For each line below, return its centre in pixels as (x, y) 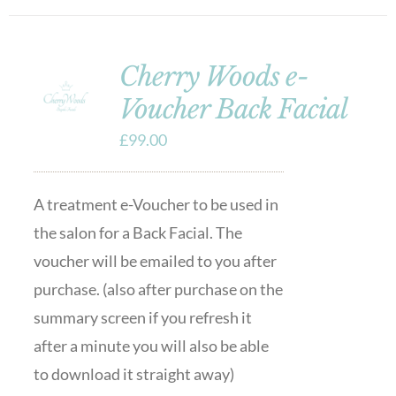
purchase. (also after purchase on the (158, 289)
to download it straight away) (133, 374)
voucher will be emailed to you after (155, 261)
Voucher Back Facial (233, 109)
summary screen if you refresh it (142, 317)
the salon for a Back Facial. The (137, 232)
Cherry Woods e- (213, 76)
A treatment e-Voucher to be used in (156, 204)
